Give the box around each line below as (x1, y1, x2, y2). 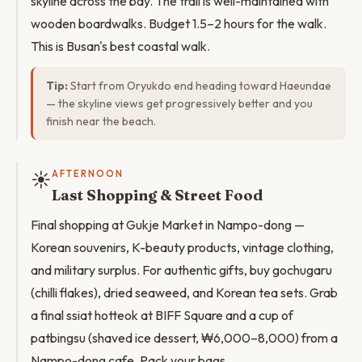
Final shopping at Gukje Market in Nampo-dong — (31, 217, 305, 233)
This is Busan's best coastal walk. (31, 38, 210, 54)
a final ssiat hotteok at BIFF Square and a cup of (31, 307, 293, 323)
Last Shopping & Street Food (52, 186, 263, 204)
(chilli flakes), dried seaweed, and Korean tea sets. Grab (31, 284, 338, 301)
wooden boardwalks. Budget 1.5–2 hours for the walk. (31, 15, 326, 32)
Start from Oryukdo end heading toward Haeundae (68, 78, 331, 93)
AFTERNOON (52, 168, 124, 179)
